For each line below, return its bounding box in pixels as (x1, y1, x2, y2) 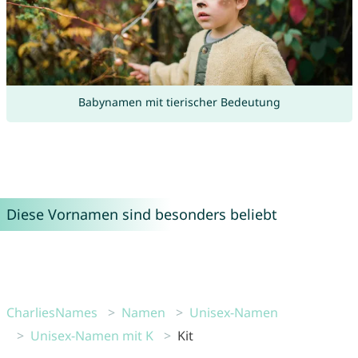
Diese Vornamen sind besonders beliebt (6, 204, 277, 224)
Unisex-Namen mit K (30, 326, 153, 344)
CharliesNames (6, 303, 97, 321)
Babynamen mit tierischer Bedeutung (78, 93, 280, 109)
